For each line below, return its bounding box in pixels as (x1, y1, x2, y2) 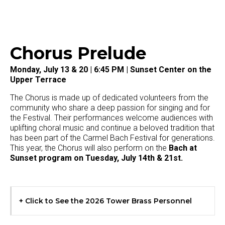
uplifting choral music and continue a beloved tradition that (10, 123, 214, 133)
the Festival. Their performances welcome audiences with (10, 113, 213, 123)
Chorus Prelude (10, 42, 146, 64)
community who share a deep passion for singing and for (10, 102, 210, 113)
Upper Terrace (10, 74, 66, 84)
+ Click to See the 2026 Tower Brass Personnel (19, 196, 192, 205)
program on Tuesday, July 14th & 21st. (37, 153, 183, 163)
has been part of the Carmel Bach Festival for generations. (10, 133, 215, 143)
